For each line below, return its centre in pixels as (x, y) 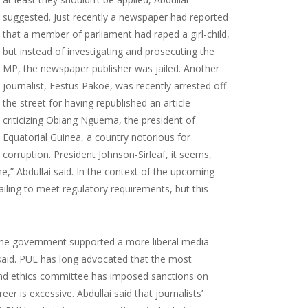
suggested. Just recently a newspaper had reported (115, 16)
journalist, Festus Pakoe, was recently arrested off (114, 85)
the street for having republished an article (97, 102)
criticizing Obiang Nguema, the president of (99, 120)
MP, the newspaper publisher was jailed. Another (111, 68)
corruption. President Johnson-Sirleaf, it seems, (107, 154)
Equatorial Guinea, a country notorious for (97, 137)
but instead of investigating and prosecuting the (109, 51)
